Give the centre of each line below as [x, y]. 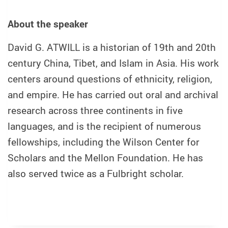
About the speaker [48, 24]
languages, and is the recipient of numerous [104, 126]
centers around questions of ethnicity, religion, [110, 79]
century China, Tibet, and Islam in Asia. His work [113, 63]
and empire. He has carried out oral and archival [113, 94]
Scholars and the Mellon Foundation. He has [105, 158]
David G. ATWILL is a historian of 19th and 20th [112, 47]
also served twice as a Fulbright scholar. [96, 173]
